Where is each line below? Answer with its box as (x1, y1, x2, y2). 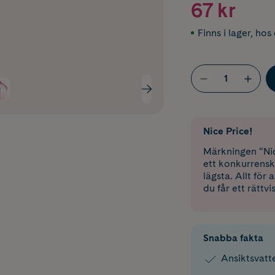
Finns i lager (197, 27, 250, 39)
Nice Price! (203, 125, 252, 137)
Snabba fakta (203, 232, 263, 244)
